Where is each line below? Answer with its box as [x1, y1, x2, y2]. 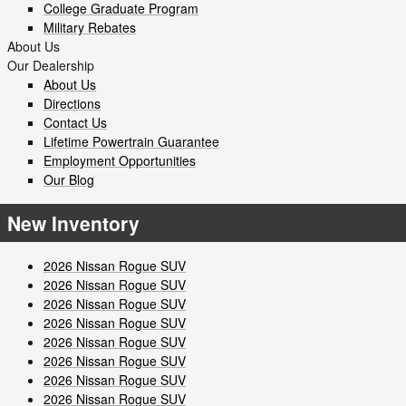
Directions [43, 94, 101, 112]
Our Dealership [7, 56, 94, 74]
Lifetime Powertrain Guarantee [43, 132, 219, 150]
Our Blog [43, 170, 94, 188]
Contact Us [43, 113, 107, 131]
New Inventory [7, 209, 140, 237]
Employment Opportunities [43, 151, 196, 169]
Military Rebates [43, 18, 136, 36]
